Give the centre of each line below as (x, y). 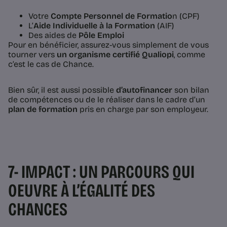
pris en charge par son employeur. (144, 109)
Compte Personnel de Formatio (111, 16)
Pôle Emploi (101, 35)
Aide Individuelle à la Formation (94, 25)
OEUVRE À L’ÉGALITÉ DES (82, 191)
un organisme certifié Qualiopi (115, 54)
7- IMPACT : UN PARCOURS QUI (101, 172)
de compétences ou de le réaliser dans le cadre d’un (107, 99)
